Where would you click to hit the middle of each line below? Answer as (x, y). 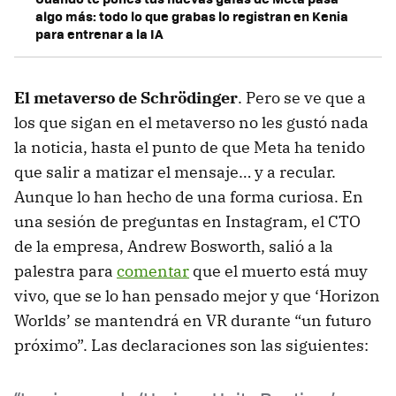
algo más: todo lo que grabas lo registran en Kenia (192, 15)
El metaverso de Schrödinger (126, 97)
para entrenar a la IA (99, 33)
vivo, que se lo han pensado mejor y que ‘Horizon (197, 295)
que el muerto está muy (278, 270)
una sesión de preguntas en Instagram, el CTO (187, 221)
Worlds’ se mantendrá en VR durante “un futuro (193, 320)
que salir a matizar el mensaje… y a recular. (175, 171)
